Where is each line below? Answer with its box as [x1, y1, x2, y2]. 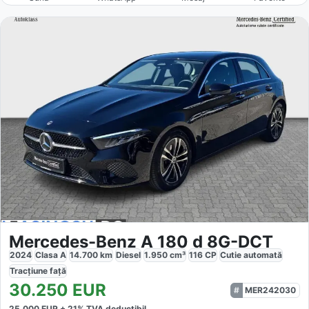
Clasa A [35, 250, 66, 261]
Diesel [116, 250, 141, 261]
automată [243, 250, 282, 261]
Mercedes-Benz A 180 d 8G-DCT [9, 232, 273, 252]
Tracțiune [10, 266, 50, 277]
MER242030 [245, 285, 296, 296]
